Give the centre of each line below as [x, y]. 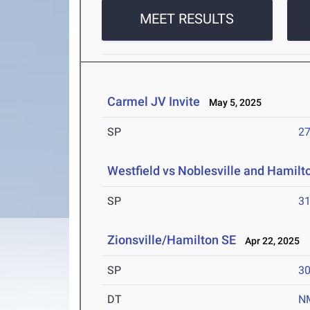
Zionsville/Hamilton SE [172, 240]
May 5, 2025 [232, 103]
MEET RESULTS [187, 19]
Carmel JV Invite [154, 102]
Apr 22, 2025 [270, 241]
